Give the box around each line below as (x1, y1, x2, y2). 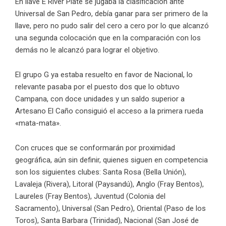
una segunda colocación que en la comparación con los (15, 33, 201, 42)
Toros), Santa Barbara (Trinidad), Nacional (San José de (15, 215, 199, 225)
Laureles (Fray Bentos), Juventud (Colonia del (15, 191, 165, 201)
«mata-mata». (15, 118, 61, 128)
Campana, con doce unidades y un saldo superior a (15, 94, 185, 103)
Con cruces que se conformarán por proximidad (15, 143, 175, 152)
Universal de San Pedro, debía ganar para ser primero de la (15, 9, 208, 18)
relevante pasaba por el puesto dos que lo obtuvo (15, 82, 180, 91)
